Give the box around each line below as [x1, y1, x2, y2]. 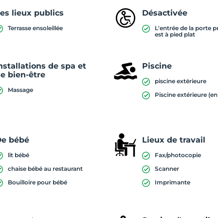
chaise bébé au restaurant [8, 165, 83, 172]
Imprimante [155, 179, 191, 186]
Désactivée [142, 8, 188, 18]
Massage [8, 86, 34, 93]
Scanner [155, 165, 180, 172]
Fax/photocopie [155, 151, 201, 159]
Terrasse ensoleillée [8, 24, 63, 32]
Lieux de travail [142, 135, 206, 145]
